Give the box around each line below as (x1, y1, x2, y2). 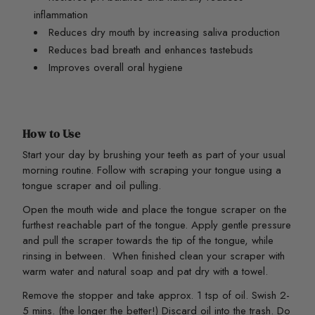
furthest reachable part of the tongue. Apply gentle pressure (22, 217, 291, 233)
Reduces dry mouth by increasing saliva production (49, 24, 283, 40)
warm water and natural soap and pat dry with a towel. (22, 263, 268, 279)
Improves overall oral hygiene (49, 59, 183, 75)
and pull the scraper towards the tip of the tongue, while (22, 232, 274, 248)
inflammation (34, 6, 91, 22)
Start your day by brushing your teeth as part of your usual (22, 146, 285, 162)
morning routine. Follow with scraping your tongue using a (22, 162, 281, 178)
